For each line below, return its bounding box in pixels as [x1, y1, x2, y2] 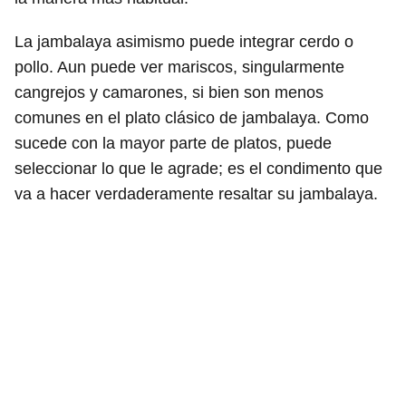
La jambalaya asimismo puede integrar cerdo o [14, 32, 353, 51]
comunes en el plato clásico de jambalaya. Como [14, 108, 369, 127]
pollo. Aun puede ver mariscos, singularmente [14, 57, 344, 76]
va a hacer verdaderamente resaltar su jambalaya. [14, 184, 378, 203]
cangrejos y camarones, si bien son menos [14, 82, 324, 101]
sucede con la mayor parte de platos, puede [14, 133, 332, 152]
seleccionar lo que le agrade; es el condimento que [14, 159, 382, 178]
